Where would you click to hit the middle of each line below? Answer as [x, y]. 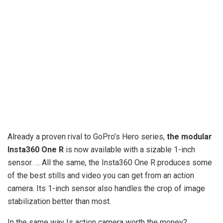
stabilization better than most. [59, 201]
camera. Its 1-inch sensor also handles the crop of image [106, 188]
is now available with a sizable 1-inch [129, 149]
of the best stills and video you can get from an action [101, 175]
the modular [189, 136]
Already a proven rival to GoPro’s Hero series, [87, 136]
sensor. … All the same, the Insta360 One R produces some [110, 162]
